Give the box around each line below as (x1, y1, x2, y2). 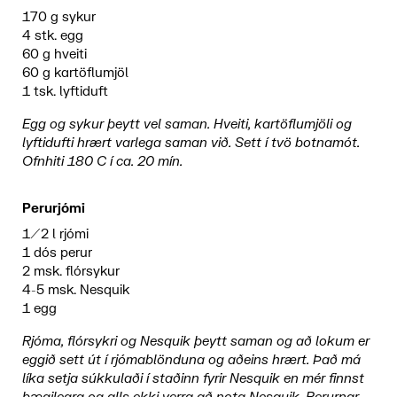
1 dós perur (21, 245, 92, 262)
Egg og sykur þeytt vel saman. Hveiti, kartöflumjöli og (21, 116, 352, 134)
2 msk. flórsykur (21, 263, 120, 281)
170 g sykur (21, 9, 96, 27)
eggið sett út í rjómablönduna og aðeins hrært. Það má (21, 352, 361, 370)
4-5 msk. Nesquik (21, 282, 129, 300)
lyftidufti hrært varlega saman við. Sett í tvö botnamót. (21, 135, 360, 152)
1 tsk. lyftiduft (21, 83, 108, 101)
